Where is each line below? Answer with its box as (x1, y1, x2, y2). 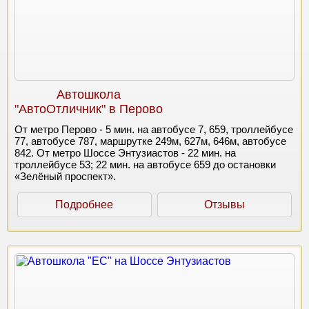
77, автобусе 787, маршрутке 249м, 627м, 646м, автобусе (14, 134, 286, 147)
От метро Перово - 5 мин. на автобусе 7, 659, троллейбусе (14, 123, 293, 135)
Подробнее (55, 198, 114, 210)
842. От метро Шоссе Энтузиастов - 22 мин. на (14, 146, 236, 159)
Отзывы (203, 198, 245, 210)
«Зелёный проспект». (14, 170, 116, 182)
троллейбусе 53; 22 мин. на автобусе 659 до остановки (14, 158, 276, 170)
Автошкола (57, 87, 121, 101)
